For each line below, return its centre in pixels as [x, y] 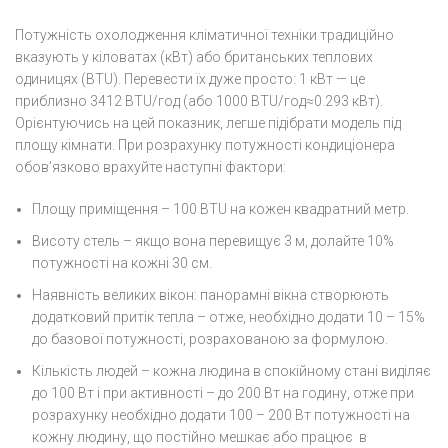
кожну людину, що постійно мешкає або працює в [199, 437]
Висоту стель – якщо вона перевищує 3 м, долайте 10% [213, 241]
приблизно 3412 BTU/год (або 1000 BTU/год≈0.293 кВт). [199, 101]
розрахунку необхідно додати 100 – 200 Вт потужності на [221, 415]
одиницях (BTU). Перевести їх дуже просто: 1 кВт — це [190, 79]
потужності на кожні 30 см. [122, 263]
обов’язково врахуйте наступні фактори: [150, 167]
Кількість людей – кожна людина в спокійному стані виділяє [231, 371]
